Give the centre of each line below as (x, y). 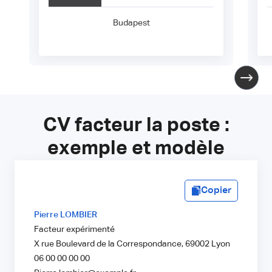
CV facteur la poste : (136, 126)
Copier (216, 191)
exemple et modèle (136, 149)
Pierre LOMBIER (66, 215)
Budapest (131, 23)
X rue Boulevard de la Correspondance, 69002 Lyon (132, 244)
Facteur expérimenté (74, 230)
